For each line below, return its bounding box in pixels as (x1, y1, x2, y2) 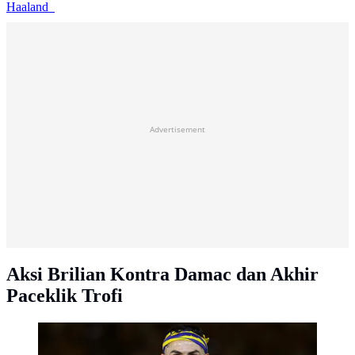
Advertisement (150, 124, 205, 136)
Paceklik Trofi (6, 285, 123, 306)
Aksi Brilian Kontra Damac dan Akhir (6, 264, 319, 284)
